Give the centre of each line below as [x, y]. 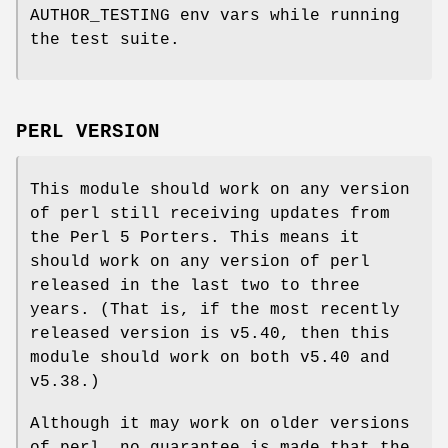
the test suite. [105, 39]
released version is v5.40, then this [210, 334]
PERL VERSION [88, 132]
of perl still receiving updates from [210, 214]
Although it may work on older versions [220, 424]
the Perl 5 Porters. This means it [195, 238]
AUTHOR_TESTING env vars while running [215, 15]
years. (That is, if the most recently [215, 310]
